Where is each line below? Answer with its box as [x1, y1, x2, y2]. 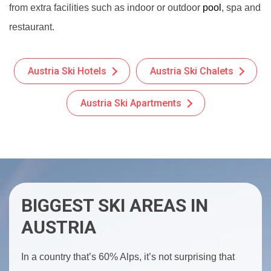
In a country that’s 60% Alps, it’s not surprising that [21, 252, 235, 262]
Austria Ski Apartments [80, 97, 181, 109]
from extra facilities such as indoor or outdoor [9, 2, 203, 13]
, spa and [221, 2, 261, 13]
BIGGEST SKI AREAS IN [21, 195, 208, 216]
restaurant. [9, 22, 54, 32]
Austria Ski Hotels [28, 65, 106, 77]
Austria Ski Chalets [150, 65, 233, 77]
